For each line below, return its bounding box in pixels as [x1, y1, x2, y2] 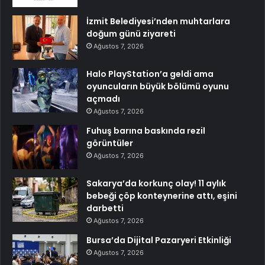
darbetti [86, 202, 124, 214]
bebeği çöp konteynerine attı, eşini [86, 189, 237, 202]
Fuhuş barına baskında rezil [86, 124, 205, 137]
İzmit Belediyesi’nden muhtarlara [86, 15, 230, 27]
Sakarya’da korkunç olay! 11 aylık [86, 177, 226, 189]
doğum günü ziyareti [86, 27, 176, 40]
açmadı [86, 92, 120, 105]
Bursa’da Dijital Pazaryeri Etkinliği [86, 234, 231, 246]
